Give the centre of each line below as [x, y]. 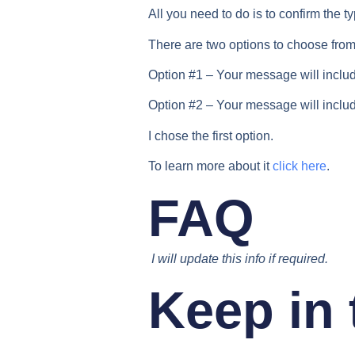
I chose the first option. [211, 136]
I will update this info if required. [240, 258]
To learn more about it [210, 166]
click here [300, 166]
